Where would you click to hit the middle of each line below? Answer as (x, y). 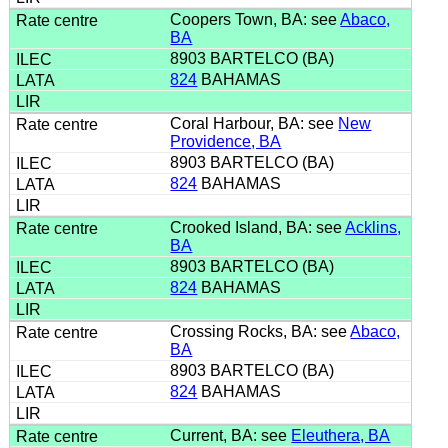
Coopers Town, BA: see (255, 19)
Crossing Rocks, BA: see (260, 331)
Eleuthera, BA (341, 435)
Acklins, (373, 227)
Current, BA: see (231, 435)
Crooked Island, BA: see (258, 227)
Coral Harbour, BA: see (254, 123)
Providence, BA (226, 141)
